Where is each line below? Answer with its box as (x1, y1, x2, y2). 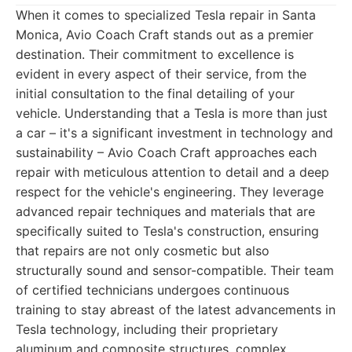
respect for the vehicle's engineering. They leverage (16, 184, 324, 200)
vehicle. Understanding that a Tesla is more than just (16, 105, 328, 121)
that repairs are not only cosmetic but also (16, 243, 269, 258)
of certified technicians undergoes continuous (16, 282, 289, 298)
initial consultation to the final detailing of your (16, 86, 295, 101)
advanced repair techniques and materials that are (16, 203, 315, 219)
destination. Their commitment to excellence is (16, 46, 294, 62)
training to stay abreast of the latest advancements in (16, 302, 335, 317)
